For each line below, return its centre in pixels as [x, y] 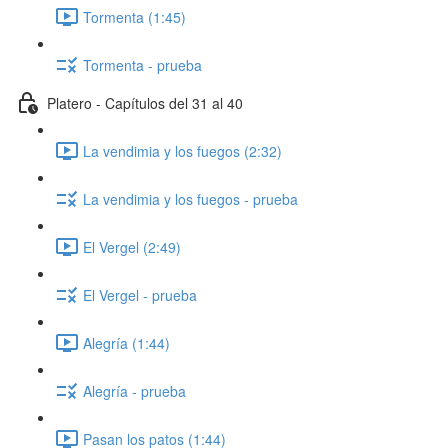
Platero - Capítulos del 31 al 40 [145, 102]
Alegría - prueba [134, 390]
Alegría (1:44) [126, 342]
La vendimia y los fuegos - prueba [190, 198]
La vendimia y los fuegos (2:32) [182, 150]
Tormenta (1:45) [134, 16]
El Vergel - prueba [140, 294]
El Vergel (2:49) [132, 246]
